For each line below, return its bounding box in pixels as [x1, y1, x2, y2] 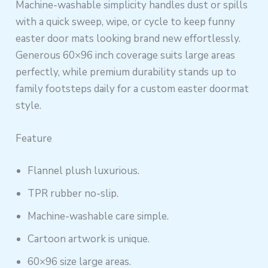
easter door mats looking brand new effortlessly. [16, 32, 241, 46]
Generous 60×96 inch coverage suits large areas [16, 48, 236, 63]
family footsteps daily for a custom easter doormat [16, 82, 249, 96]
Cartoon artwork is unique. [28, 232, 150, 246]
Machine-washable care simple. [28, 209, 169, 223]
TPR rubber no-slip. [28, 186, 119, 200]
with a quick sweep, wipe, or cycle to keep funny [16, 15, 236, 29]
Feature [16, 132, 53, 146]
